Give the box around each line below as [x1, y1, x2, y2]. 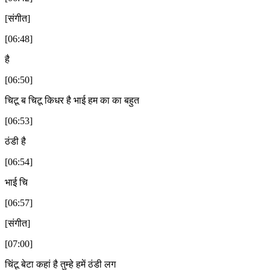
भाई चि [5, 177, 28, 187]
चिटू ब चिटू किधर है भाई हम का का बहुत [5, 95, 139, 105]
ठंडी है [5, 136, 26, 146]
